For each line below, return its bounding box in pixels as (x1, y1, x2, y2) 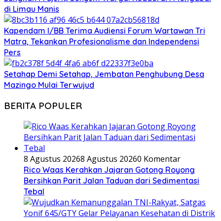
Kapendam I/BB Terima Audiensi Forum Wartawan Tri (4, 26, 205, 36)
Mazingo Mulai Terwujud (4, 80, 94, 90)
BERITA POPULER (4, 99, 82, 111)
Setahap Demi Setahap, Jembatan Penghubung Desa (4, 69, 204, 79)
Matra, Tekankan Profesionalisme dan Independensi (4, 37, 199, 47)
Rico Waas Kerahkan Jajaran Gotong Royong (24, 164, 195, 175)
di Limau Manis (4, 4, 59, 14)
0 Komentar (137, 153, 181, 164)
